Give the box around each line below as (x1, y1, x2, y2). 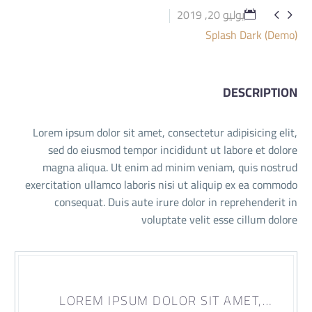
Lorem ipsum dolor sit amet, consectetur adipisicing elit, (33, 121, 297, 143)
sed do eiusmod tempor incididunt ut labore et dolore (48, 139, 297, 160)
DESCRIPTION (223, 80, 297, 104)
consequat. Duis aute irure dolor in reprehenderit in (54, 191, 297, 212)
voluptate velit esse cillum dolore (141, 208, 297, 230)
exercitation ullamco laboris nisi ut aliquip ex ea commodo (25, 173, 297, 195)
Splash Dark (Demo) (205, 24, 297, 45)
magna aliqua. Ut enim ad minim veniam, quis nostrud (42, 156, 297, 178)
